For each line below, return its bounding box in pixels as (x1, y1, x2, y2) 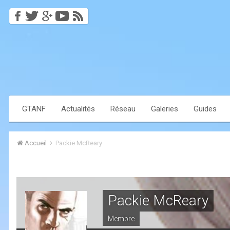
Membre (108, 215, 135, 223)
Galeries (151, 104, 178, 114)
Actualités (61, 104, 95, 114)
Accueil (23, 139, 48, 147)
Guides (194, 104, 217, 114)
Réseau (110, 104, 136, 114)
